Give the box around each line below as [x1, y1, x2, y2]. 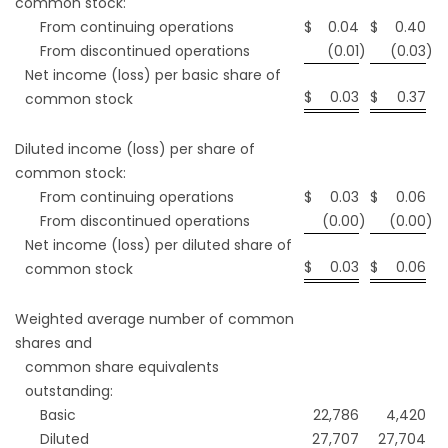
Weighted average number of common [15, 309, 294, 330]
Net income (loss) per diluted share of [25, 235, 292, 256]
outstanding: [25, 381, 113, 402]
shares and [15, 333, 92, 354]
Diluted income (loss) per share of [15, 139, 255, 160]
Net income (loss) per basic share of [25, 65, 281, 86]
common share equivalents [25, 357, 219, 378]
